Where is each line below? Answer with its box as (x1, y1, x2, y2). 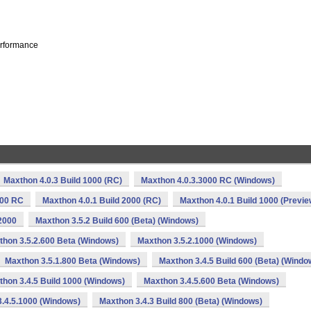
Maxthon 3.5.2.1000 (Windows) (137, 236, 257, 246)
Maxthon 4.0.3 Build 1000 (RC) (3, 176, 122, 185)
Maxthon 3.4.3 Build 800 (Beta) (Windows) (99, 296, 262, 306)
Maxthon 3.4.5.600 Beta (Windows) (144, 276, 279, 286)
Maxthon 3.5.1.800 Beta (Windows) (5, 256, 140, 266)
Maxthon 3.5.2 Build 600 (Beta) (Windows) (35, 216, 199, 226)
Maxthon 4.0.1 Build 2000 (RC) (42, 196, 161, 205)
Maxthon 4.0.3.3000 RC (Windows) (141, 176, 275, 185)
